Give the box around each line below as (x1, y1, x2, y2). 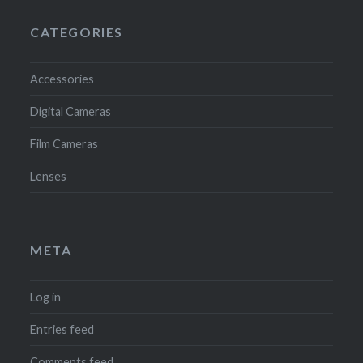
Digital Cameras (30, 105, 112, 119)
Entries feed (30, 322, 95, 337)
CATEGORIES (30, 24, 124, 41)
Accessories (30, 72, 95, 87)
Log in (30, 290, 62, 305)
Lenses (30, 169, 67, 184)
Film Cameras (30, 137, 99, 152)
